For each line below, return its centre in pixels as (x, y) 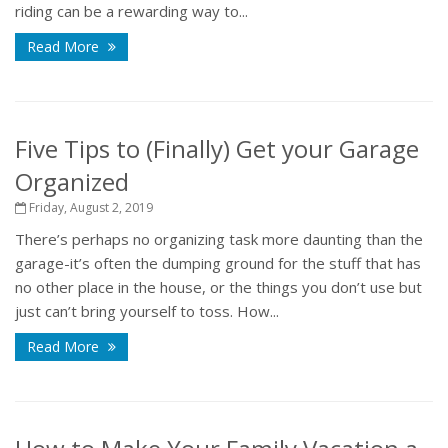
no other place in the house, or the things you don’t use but (218, 287)
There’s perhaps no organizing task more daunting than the (219, 239)
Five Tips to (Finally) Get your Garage (217, 149)
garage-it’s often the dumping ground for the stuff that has (218, 263)
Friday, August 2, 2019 (89, 208)
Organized (72, 182)
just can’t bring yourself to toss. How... (147, 311)
